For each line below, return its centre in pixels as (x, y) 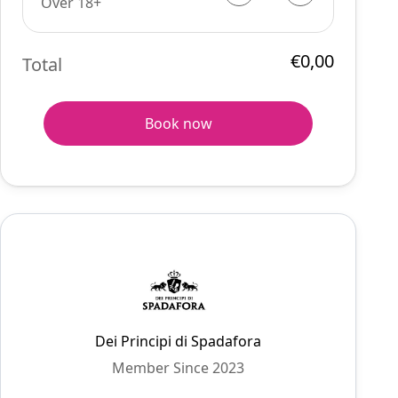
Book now (178, 123)
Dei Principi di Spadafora (179, 341)
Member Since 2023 (179, 368)
